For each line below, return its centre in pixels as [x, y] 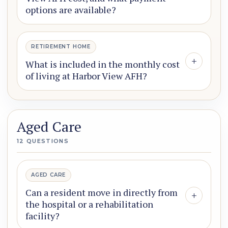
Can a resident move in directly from [102, 193]
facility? [42, 216]
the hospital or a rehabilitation [89, 204]
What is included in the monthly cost [103, 64]
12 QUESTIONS [43, 141]
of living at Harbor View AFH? [86, 76]
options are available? [71, 10]
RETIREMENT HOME [61, 47]
